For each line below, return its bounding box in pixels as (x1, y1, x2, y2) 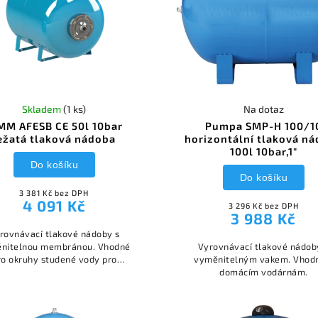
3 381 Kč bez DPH (19, 188, 89, 198)
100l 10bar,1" (229, 145, 297, 158)
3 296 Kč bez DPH (228, 201, 299, 211)
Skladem (22, 103, 64, 116)
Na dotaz (243, 103, 284, 116)
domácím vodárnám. (219, 266, 308, 278)
